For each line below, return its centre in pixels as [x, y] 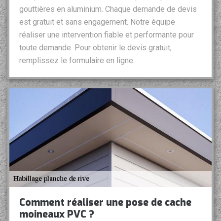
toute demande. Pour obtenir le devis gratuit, [95, 48]
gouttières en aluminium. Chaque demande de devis [108, 9]
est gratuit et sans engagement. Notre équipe [97, 22]
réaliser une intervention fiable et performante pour [107, 35]
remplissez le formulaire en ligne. [77, 61]
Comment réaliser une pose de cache [105, 203]
